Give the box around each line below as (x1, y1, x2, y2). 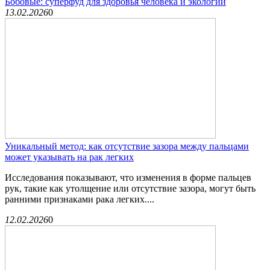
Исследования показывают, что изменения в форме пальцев (5, 172, 251, 183)
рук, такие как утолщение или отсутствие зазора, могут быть (5, 183, 256, 193)
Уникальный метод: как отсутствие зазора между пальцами (5, 140, 249, 151)
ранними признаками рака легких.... (5, 193, 154, 204)
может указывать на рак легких (5, 151, 134, 162)
